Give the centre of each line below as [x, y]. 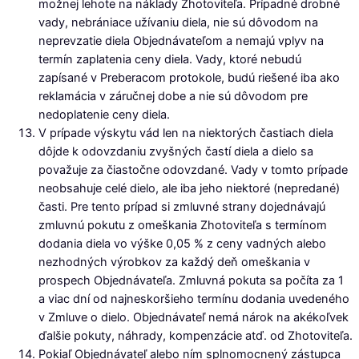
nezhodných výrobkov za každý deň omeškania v [174, 262]
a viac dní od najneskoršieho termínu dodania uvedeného [194, 298]
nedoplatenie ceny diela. [104, 114]
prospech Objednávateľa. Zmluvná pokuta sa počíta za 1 [191, 280]
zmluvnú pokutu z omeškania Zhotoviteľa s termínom [183, 225]
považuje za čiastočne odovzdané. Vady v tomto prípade [193, 169]
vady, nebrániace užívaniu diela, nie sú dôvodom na [178, 22]
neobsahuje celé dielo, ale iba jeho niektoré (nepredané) [189, 188]
